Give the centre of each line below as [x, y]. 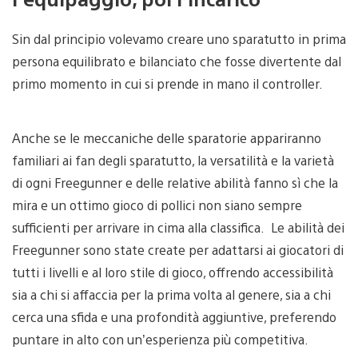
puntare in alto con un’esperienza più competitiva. [160, 339]
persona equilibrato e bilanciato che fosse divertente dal [177, 61]
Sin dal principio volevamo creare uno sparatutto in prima [179, 38]
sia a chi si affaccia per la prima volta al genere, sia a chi [171, 294]
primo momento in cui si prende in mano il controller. [169, 83]
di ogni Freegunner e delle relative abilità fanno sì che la [175, 182]
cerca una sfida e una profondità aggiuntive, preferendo [174, 316]
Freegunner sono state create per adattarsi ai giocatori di [178, 249]
